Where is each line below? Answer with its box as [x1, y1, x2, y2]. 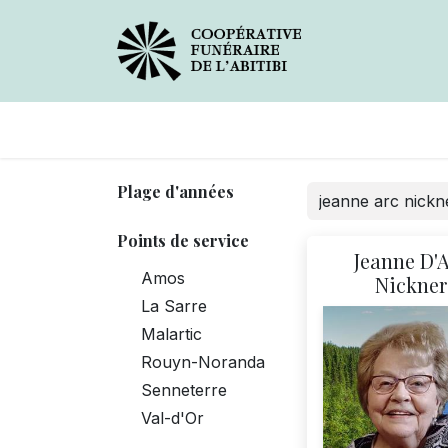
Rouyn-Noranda [141, 351, 265, 372]
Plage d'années [117, 180, 234, 202]
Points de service [117, 229, 249, 251]
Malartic [141, 323, 202, 344]
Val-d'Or [141, 407, 204, 428]
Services [318, 117, 400, 142]
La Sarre [141, 295, 207, 316]
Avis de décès [133, 117, 263, 142]
